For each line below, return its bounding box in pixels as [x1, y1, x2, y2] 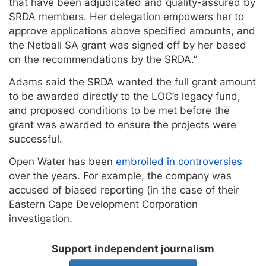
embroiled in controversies [116, 155, 242, 167]
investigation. [9, 212, 72, 224]
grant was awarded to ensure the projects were [9, 118, 236, 131]
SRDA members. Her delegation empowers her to [9, 10, 244, 23]
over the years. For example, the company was [9, 169, 232, 182]
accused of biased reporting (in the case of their [9, 183, 239, 196]
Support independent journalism [52, 242, 214, 255]
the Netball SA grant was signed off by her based [9, 39, 246, 51]
